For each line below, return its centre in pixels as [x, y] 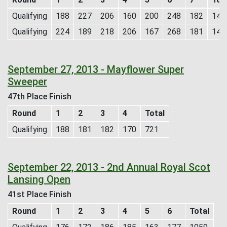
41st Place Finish [40, 194]
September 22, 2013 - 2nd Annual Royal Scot [109, 167]
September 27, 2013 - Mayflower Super [96, 69]
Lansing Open [39, 179]
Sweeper [27, 81]
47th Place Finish [40, 96]
